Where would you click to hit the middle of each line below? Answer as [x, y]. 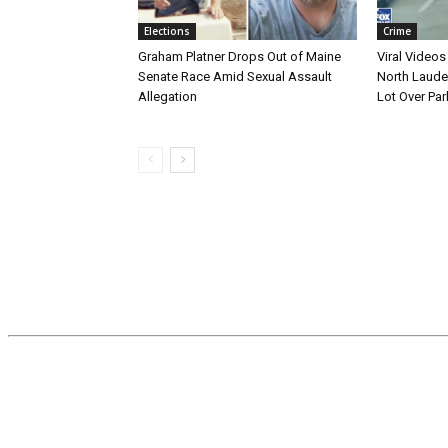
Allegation [167, 97]
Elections [167, 31]
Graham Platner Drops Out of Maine [239, 57]
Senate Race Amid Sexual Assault [235, 77]
